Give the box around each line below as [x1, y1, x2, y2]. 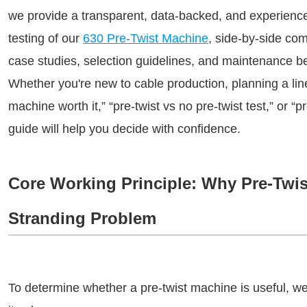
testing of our [8, 32, 83, 45]
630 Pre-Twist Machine [83, 32, 208, 45]
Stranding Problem [8, 209, 156, 228]
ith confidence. [161, 122, 241, 136]
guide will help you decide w [8, 122, 161, 136]
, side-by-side [208, 32, 282, 45]
